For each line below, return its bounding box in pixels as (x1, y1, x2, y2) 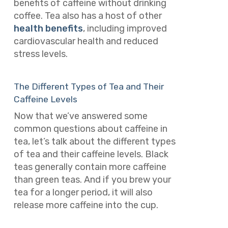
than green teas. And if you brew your (13, 174, 171, 186)
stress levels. (13, 48, 68, 60)
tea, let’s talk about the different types (13, 136, 176, 148)
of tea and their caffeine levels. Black (13, 149, 168, 160)
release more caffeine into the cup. (13, 199, 158, 211)
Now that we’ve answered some (13, 110, 148, 122)
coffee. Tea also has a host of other (13, 10, 162, 21)
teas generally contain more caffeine (13, 161, 166, 173)
